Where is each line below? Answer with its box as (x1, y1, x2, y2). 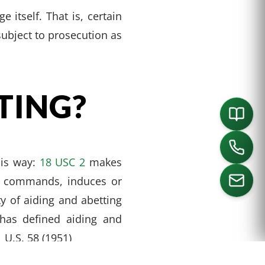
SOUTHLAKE (22, 221, 76, 232)
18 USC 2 (39, 154, 86, 169)
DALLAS (76, 221, 109, 232)
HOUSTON (109, 221, 154, 232)
